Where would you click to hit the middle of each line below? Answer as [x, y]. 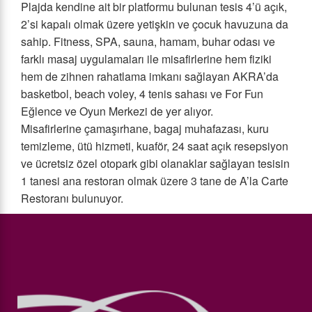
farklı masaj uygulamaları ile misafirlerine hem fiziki [146, 59]
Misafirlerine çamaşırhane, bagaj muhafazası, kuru [145, 129]
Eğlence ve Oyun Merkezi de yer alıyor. [117, 111]
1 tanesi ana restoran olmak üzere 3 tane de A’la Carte [155, 181]
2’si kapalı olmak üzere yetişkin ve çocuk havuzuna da [155, 24]
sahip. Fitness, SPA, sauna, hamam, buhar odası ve [148, 42]
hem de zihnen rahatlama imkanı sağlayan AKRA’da [150, 77]
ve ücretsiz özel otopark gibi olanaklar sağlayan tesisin [155, 164]
